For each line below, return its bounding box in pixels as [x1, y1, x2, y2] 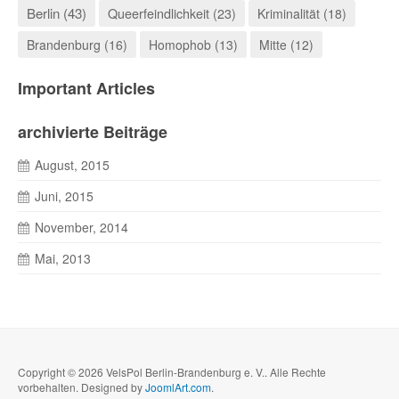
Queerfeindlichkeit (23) [108, 4, 236, 22]
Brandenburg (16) [27, 36, 127, 53]
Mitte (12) [259, 36, 313, 53]
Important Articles [18, 77, 155, 100]
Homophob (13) [149, 36, 238, 53]
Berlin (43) [27, 4, 86, 22]
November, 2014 [35, 218, 128, 236]
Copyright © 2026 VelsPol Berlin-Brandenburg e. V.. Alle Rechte [18, 364, 326, 379]
